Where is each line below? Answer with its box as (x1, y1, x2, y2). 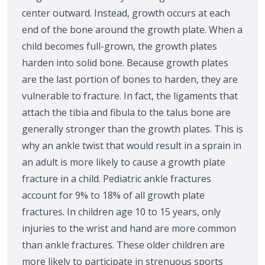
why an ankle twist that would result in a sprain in (22, 139, 241, 152)
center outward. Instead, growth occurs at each (22, 7, 230, 20)
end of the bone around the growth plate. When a (22, 23, 243, 36)
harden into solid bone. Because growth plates (22, 56, 228, 69)
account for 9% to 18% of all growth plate (22, 189, 205, 202)
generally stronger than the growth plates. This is (22, 122, 243, 135)
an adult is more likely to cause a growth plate (22, 156, 225, 169)
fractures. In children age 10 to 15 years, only (22, 205, 221, 218)
